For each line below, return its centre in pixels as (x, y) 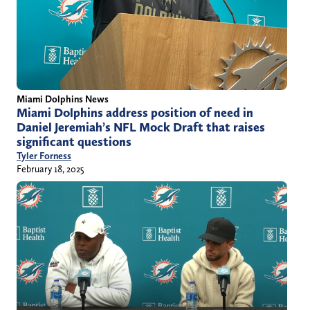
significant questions (74, 142)
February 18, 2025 (51, 169)
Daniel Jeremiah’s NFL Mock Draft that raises (141, 128)
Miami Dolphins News (63, 99)
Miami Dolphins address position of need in (135, 113)
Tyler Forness (44, 156)
